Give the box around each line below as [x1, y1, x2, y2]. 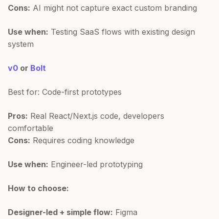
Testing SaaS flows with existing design [48, 26, 195, 37]
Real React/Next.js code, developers [28, 110, 164, 121]
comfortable [8, 123, 53, 133]
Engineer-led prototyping [48, 159, 143, 169]
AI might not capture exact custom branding [30, 2, 197, 13]
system [8, 39, 34, 49]
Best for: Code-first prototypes [8, 87, 122, 97]
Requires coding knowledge [30, 135, 134, 145]
